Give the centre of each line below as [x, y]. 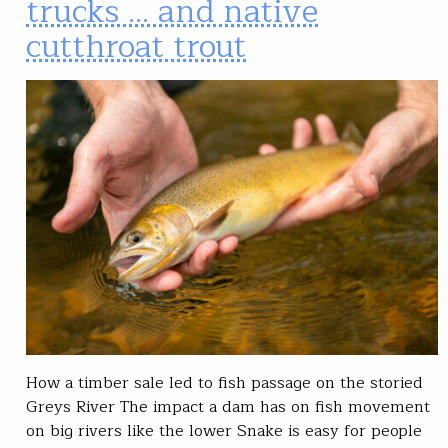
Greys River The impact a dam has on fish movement [228, 406]
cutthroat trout [136, 47]
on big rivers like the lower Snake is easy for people [224, 430]
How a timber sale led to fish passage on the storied [224, 382]
